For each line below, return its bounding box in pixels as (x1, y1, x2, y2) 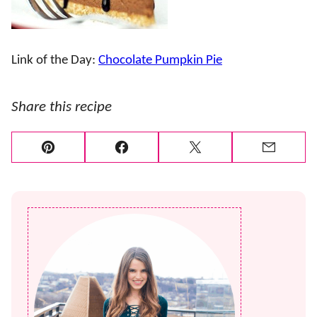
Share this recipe (11, 100, 112, 115)
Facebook (120, 151, 173, 165)
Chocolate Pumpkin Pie (98, 54, 222, 68)
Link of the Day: (11, 54, 98, 68)
